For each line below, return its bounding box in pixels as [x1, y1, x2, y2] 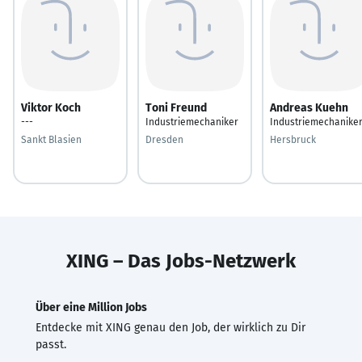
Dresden [145, 133, 183, 145]
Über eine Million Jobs [36, 300, 147, 314]
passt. [36, 337, 66, 351]
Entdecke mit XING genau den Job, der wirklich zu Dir [36, 320, 305, 335]
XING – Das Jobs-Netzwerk [66, 249, 296, 272]
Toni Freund [145, 100, 207, 115]
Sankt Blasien [21, 133, 82, 145]
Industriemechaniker [145, 116, 238, 128]
